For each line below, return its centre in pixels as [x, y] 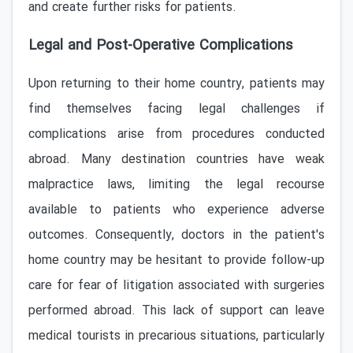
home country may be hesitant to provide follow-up [176, 260]
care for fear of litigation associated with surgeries [176, 286]
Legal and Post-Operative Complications [161, 46]
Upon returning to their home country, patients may [176, 84]
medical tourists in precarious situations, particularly [176, 336]
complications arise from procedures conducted [176, 134]
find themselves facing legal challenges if [176, 109]
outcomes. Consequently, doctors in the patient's [176, 235]
